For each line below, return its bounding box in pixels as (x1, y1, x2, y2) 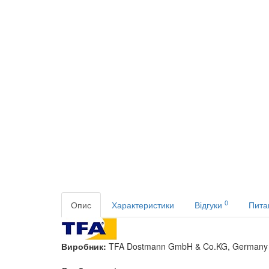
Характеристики (112, 199, 174, 211)
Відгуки (195, 199, 225, 211)
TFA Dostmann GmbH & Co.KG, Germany (109, 240, 268, 253)
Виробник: (61, 240, 109, 253)
